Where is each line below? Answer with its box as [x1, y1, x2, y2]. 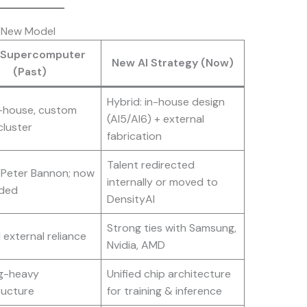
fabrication [106, 129, 162, 144]
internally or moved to [106, 175, 218, 190]
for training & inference [106, 284, 222, 299]
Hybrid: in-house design [106, 95, 225, 110]
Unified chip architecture [106, 267, 231, 282]
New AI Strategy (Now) [111, 56, 234, 71]
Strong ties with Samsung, [106, 221, 236, 236]
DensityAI [106, 192, 155, 207]
